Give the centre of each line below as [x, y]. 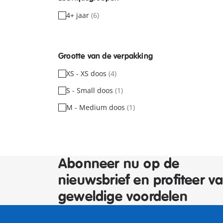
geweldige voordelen [123, 197]
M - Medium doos [97, 107]
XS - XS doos [87, 73]
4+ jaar [79, 15]
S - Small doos [91, 90]
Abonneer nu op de [119, 164]
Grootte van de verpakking [106, 56]
